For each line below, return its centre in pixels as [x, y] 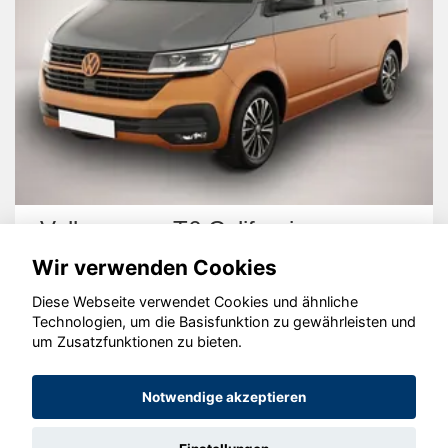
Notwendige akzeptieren [224, 397]
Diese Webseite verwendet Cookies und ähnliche [195, 302]
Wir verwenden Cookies [154, 267]
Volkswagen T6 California [173, 229]
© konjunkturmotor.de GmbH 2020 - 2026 [224, 342]
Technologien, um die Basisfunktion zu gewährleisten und [224, 322]
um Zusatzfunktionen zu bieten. [137, 342]
